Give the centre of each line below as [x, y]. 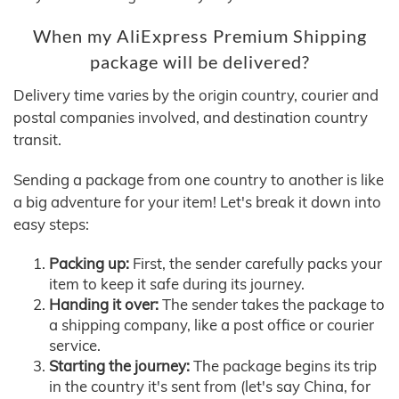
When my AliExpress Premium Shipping [199, 37]
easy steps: [51, 224]
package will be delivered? [199, 62]
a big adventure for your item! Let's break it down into [197, 202]
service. [75, 346]
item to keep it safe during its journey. [177, 284]
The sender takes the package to [272, 305]
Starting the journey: [119, 366]
